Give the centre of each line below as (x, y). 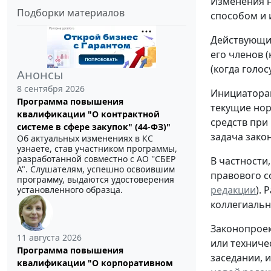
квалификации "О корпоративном (95, 263)
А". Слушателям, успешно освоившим (96, 169)
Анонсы (40, 74)
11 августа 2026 (49, 237)
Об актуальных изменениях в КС (85, 138)
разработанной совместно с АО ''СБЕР (96, 158)
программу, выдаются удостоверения (96, 179)
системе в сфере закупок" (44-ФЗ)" (94, 126)
